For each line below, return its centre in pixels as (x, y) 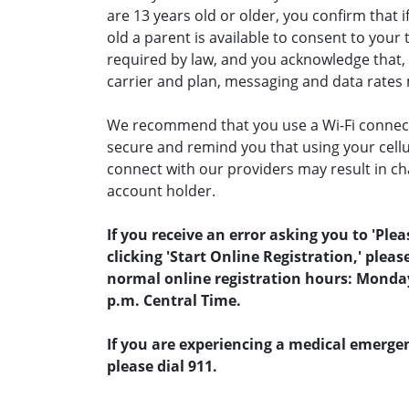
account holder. (161, 190)
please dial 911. (162, 366)
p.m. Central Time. (174, 300)
